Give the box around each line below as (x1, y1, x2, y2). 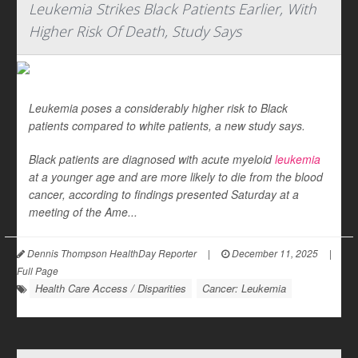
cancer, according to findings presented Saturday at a (29, 186, 299, 202)
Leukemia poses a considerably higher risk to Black (29, 100, 288, 116)
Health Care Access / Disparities (35, 280, 186, 296)
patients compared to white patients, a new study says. (29, 117, 305, 133)
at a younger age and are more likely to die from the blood (29, 169, 323, 185)
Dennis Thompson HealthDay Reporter (25, 246, 197, 260)
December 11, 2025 (229, 246, 318, 260)
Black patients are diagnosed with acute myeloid (29, 151, 275, 167)
